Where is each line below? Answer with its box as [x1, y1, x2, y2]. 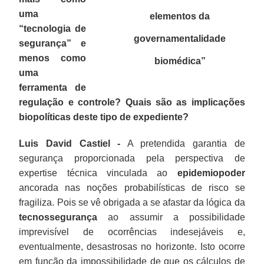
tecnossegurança [19, 212, 98, 222]
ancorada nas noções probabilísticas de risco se [19, 182, 245, 193]
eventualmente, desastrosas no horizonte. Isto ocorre [19, 241, 245, 252]
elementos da [150, 11, 210, 21]
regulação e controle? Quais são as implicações [19, 97, 245, 107]
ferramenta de [19, 82, 86, 93]
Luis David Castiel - [19, 138, 121, 148]
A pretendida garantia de [120, 138, 245, 148]
